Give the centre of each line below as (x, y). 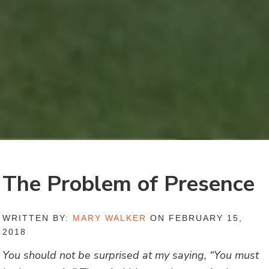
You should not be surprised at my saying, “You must (131, 255)
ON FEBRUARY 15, (195, 218)
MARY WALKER (110, 218)
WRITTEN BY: (38, 218)
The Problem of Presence (129, 184)
